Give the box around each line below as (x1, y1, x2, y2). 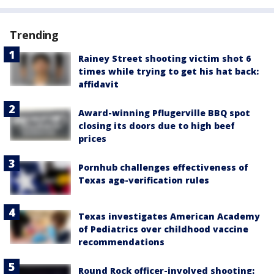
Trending (10, 27, 59, 42)
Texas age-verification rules (78, 174, 209, 186)
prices (78, 132, 106, 144)
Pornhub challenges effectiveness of (78, 161, 248, 173)
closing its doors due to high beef (78, 119, 235, 131)
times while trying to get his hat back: (78, 65, 259, 77)
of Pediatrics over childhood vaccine (78, 223, 248, 235)
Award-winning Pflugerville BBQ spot (78, 106, 250, 119)
